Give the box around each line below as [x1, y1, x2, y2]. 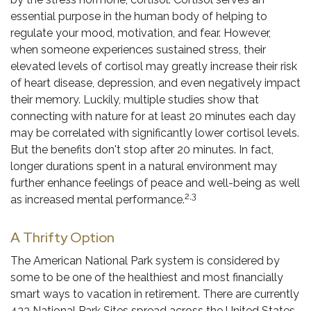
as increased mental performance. [10, 193, 185, 206]
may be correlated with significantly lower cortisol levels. [10, 126, 299, 140]
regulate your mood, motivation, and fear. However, [10, 26, 271, 40]
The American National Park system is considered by [10, 254, 280, 267]
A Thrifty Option [10, 228, 115, 246]
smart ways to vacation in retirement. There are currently [10, 287, 299, 301]
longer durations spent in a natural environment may [10, 160, 277, 173]
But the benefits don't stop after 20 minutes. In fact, [10, 143, 274, 156]
